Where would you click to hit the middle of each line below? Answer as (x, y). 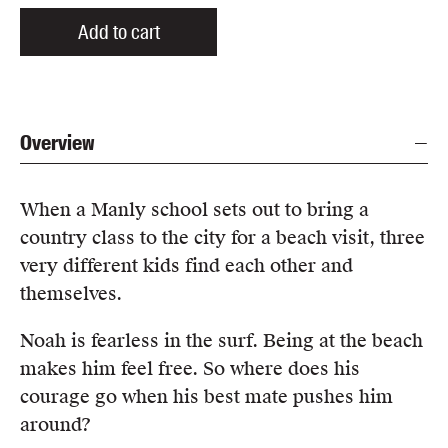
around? (55, 425)
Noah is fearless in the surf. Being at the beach (221, 341)
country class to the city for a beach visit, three (222, 237)
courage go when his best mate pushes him (206, 397)
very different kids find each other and (186, 265)
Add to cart (118, 31)
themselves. (71, 293)
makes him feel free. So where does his (190, 369)
